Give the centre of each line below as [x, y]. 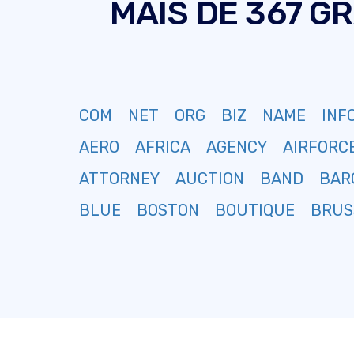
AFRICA [163, 147]
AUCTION [210, 179]
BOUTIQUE [255, 210]
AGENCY [237, 147]
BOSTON [168, 210]
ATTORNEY [119, 179]
